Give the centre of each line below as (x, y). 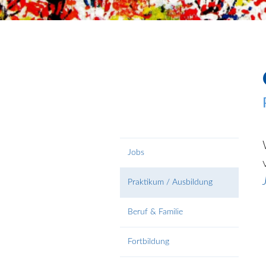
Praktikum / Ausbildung (170, 182)
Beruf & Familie (155, 212)
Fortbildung (148, 241)
